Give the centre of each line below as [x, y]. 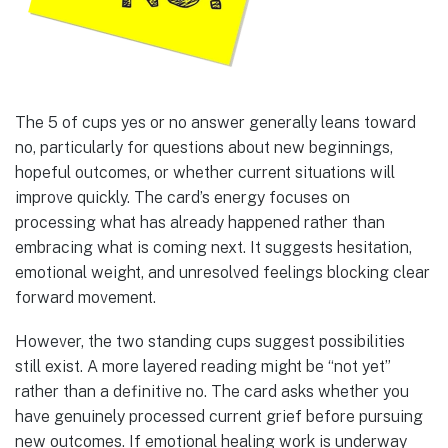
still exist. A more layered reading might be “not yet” [203, 367]
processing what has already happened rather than [200, 223]
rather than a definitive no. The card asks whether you [212, 392]
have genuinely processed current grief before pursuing [219, 417]
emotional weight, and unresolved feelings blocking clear [222, 273]
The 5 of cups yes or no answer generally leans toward [215, 123]
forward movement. [85, 298]
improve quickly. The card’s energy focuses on [182, 198]
